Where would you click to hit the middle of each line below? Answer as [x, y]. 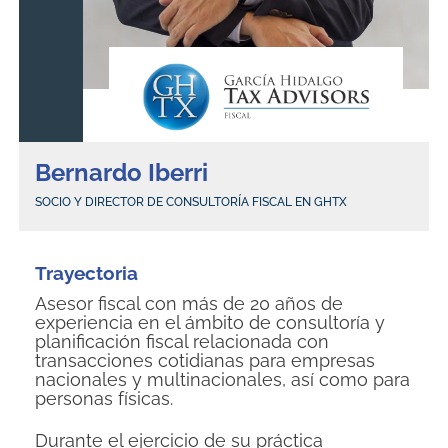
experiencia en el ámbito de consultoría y [209, 323]
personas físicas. [103, 399]
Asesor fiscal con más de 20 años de [188, 304]
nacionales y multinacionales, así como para [222, 380]
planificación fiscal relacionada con [181, 342]
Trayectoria [86, 273]
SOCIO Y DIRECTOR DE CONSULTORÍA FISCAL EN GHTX [190, 202]
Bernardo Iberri [121, 173]
